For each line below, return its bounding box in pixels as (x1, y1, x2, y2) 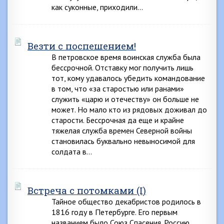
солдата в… (51, 146, 92, 156)
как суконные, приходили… (51, 2, 143, 12)
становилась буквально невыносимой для (51, 136, 195, 146)
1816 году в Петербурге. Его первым (51, 207, 177, 217)
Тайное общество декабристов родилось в (51, 196, 201, 206)
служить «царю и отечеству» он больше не (51, 94, 199, 104)
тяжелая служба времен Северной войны (51, 125, 192, 135)
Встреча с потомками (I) (27, 184, 146, 196)
